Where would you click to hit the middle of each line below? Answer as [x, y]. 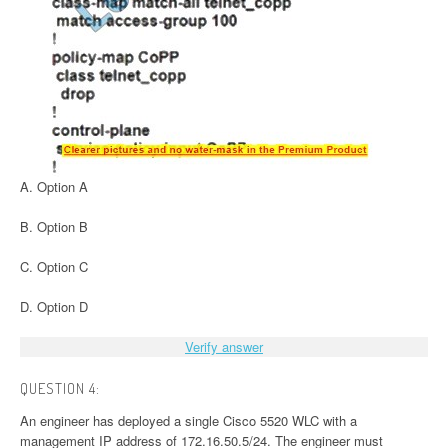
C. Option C [54, 267]
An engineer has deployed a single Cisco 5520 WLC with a [188, 421]
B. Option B [54, 227]
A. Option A [54, 187]
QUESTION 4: [60, 389]
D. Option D [54, 307]
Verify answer [224, 347]
